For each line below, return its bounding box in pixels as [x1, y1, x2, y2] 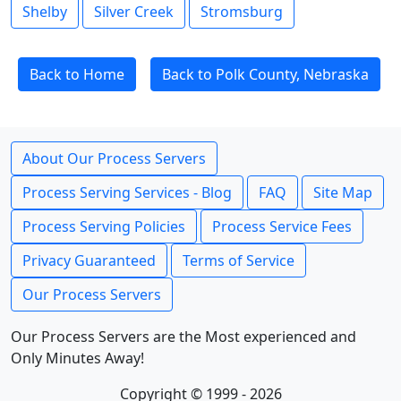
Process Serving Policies [22, 217, 185, 236]
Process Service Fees [212, 217, 352, 236]
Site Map [313, 183, 372, 202]
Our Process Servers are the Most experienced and [11, 327, 356, 346]
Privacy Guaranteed [22, 251, 156, 270]
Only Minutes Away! [11, 348, 144, 368]
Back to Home [30, 64, 124, 84]
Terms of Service [183, 251, 294, 270]
